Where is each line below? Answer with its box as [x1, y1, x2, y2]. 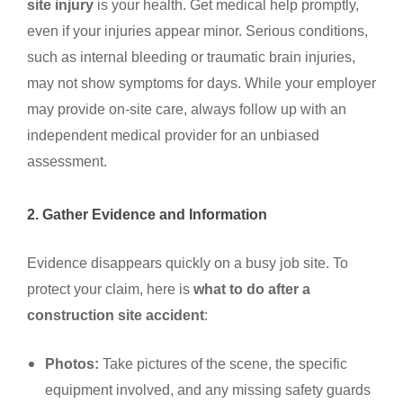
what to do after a [193, 281, 310, 298]
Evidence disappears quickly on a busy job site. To [27, 255, 348, 272]
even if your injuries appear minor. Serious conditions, [27, 22, 368, 40]
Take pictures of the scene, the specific [99, 355, 347, 372]
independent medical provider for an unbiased [27, 127, 319, 144]
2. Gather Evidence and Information [27, 207, 267, 223]
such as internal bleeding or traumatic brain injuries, [27, 49, 355, 66]
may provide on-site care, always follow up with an [27, 101, 346, 118]
